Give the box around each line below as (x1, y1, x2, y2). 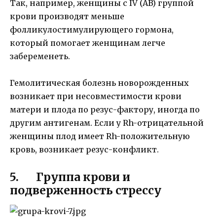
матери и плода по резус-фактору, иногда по (10, 105, 200, 115)
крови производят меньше (10, 11, 124, 22)
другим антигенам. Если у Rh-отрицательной (10, 118, 204, 128)
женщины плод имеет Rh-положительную (10, 131, 190, 142)
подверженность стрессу (10, 183, 161, 197)
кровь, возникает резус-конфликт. (10, 145, 159, 155)
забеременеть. (10, 51, 70, 62)
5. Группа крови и (10, 169, 130, 184)
